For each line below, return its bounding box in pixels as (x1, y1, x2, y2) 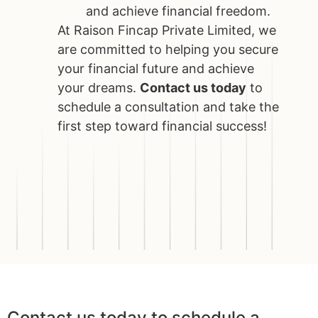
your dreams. (57, 80, 141, 96)
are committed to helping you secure (57, 42, 279, 57)
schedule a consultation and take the (57, 99, 280, 115)
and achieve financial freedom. (86, 4, 271, 19)
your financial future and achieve (57, 61, 255, 77)
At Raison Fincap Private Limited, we (57, 23, 277, 38)
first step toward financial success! (57, 119, 268, 134)
